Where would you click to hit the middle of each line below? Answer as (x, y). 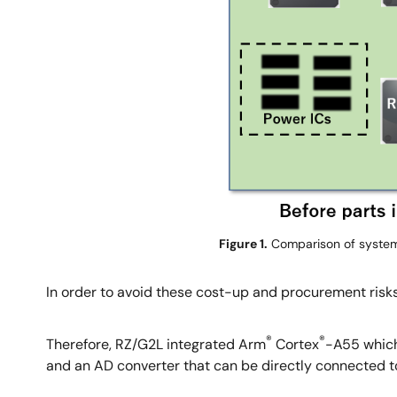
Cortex (296, 345)
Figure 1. (243, 244)
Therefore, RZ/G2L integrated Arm (156, 345)
